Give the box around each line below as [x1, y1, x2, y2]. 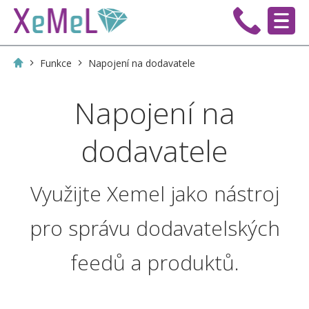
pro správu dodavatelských [29, 214, 280, 242]
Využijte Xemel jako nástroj [30, 179, 279, 208]
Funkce [40, 57, 72, 70]
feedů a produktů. [70, 248, 239, 277]
